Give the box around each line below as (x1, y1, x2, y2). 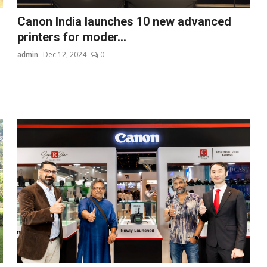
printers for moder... (17, 29, 127, 44)
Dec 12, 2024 (43, 49, 87, 60)
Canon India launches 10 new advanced (17, 14, 232, 29)
